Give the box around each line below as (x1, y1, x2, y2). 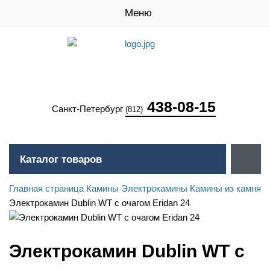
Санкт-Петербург (52, 104, 125, 114)
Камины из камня (190, 183, 261, 193)
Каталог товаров (20, 154, 102, 165)
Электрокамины (121, 183, 187, 193)
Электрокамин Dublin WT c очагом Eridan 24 (9, 198, 190, 208)
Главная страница (9, 183, 84, 193)
